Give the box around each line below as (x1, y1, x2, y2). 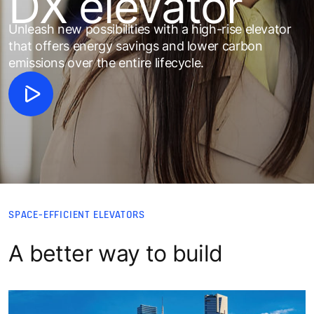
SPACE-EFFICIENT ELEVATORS (8, 207, 145, 221)
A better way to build (8, 239, 223, 267)
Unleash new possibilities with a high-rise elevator (8, 21, 292, 36)
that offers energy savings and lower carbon (8, 38, 263, 53)
